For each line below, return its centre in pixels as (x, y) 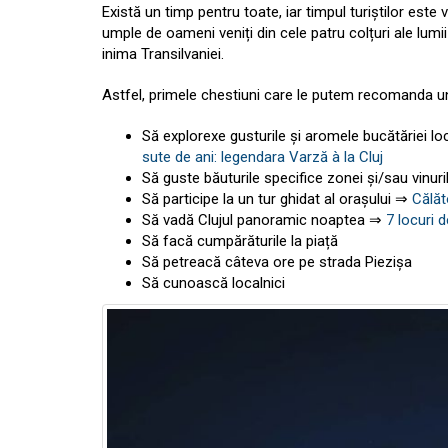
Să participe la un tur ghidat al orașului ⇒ (277, 199)
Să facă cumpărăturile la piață (240, 241)
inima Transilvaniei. (163, 54)
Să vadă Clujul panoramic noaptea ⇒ (264, 220)
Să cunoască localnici (213, 283)
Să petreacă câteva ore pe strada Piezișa (277, 262)
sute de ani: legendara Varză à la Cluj (262, 157)
